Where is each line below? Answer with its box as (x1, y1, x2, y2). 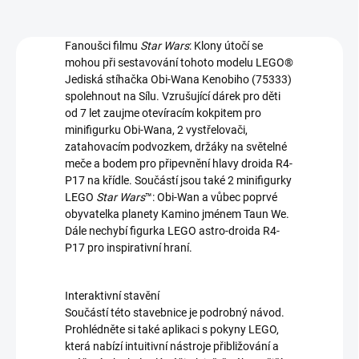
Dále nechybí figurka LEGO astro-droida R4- (65, 224, 280, 238)
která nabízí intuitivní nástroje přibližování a (65, 340, 279, 353)
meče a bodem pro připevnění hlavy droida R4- (65, 157, 292, 171)
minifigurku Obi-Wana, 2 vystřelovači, (65, 123, 248, 137)
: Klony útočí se (189, 39, 263, 53)
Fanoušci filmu (65, 39, 138, 53)
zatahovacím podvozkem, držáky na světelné (65, 140, 287, 154)
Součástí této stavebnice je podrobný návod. (65, 306, 284, 320)
